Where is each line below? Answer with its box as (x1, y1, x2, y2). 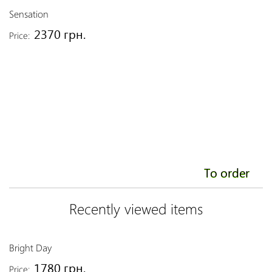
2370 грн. (34, 25, 86, 42)
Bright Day (9, 241, 52, 254)
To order (203, 163, 250, 180)
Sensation (9, 7, 49, 20)
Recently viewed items (69, 199, 203, 218)
